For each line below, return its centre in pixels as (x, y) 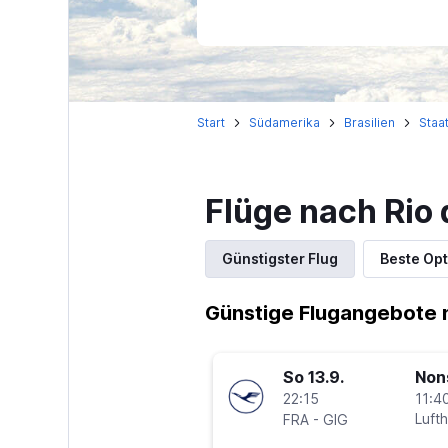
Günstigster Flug (279, 258)
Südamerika (284, 122)
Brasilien (369, 122)
